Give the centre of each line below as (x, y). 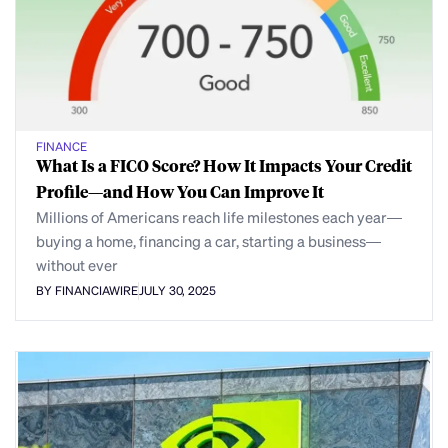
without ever (77, 265)
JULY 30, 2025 (177, 290)
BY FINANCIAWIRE (87, 290)
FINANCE (61, 147)
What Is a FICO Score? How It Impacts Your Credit (224, 166)
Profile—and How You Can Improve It (180, 192)
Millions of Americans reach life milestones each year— (219, 217)
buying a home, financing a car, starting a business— (208, 241)
